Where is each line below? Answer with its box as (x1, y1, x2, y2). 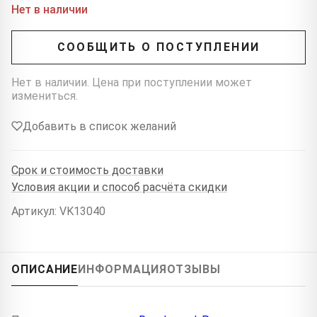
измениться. (11, 88, 78, 103)
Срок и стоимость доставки (11, 163, 163, 178)
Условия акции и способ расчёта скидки (11, 180, 227, 195)
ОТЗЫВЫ (167, 262, 221, 276)
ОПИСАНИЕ (11, 262, 79, 276)
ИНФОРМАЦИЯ (78, 262, 168, 276)
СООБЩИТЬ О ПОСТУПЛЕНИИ (57, 40, 260, 54)
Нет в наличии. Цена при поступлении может (11, 75, 252, 89)
